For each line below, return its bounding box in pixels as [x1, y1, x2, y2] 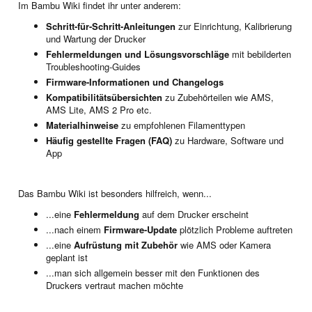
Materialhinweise [46, 118, 118, 132]
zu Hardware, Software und [172, 134, 283, 148]
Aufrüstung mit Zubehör [74, 238, 178, 252]
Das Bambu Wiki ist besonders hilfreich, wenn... [18, 187, 212, 201]
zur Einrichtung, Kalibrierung [175, 19, 292, 33]
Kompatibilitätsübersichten [46, 91, 162, 104]
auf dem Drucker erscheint [139, 208, 249, 221]
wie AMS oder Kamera [178, 238, 271, 252]
